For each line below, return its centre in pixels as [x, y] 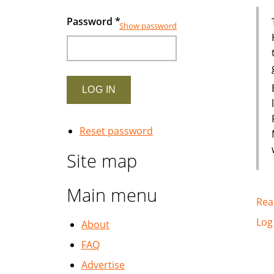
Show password [148, 26]
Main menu [112, 195]
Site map [102, 161]
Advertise [103, 265]
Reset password [116, 131]
